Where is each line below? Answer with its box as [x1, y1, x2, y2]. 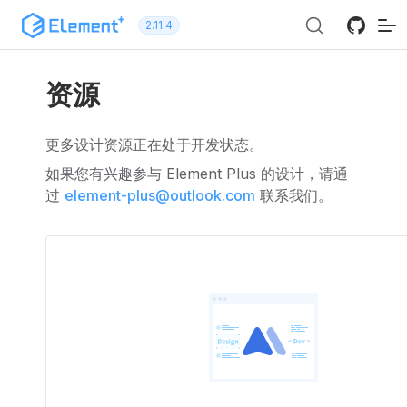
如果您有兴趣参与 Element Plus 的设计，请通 [45, 164, 348, 183]
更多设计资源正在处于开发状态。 [45, 135, 263, 154]
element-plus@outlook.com [65, 186, 255, 204]
